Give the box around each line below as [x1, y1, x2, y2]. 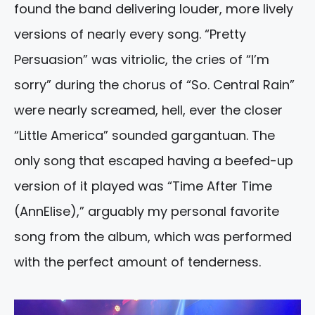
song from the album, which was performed [14, 228, 292, 246]
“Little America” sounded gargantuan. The [14, 127, 275, 145]
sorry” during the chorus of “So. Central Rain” [14, 76, 295, 94]
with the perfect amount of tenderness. [14, 253, 261, 271]
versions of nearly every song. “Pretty [14, 25, 246, 44]
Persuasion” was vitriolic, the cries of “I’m [14, 51, 269, 69]
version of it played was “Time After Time [14, 177, 272, 195]
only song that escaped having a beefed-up [14, 152, 293, 170]
